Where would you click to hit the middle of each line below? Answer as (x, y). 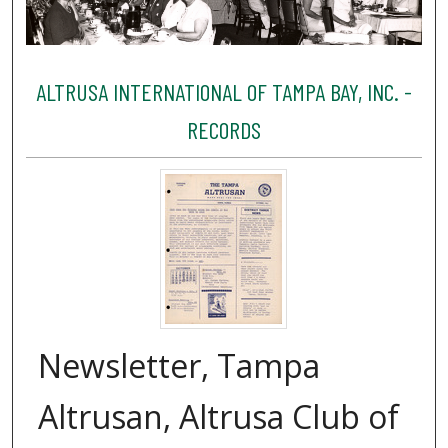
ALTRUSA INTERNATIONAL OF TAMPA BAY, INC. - (223, 91)
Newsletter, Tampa (179, 366)
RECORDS (223, 129)
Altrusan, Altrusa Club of (218, 417)
